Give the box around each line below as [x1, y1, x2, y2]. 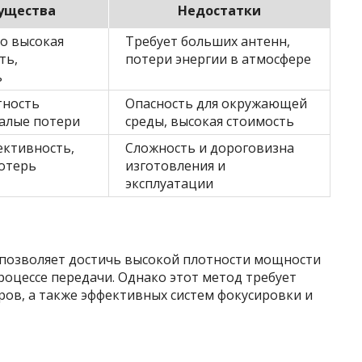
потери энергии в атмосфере [125, 50, 311, 68]
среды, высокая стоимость [125, 112, 294, 130]
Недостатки [178, 2, 261, 19]
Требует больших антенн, [125, 32, 290, 50]
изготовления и [125, 157, 225, 175]
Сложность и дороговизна [125, 139, 294, 157]
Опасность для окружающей [125, 95, 307, 112]
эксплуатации [125, 175, 213, 192]
